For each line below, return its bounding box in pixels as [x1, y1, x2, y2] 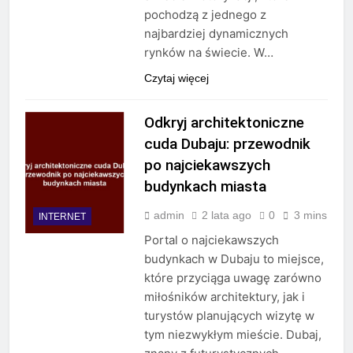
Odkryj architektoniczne [143, 113, 304, 132]
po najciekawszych [143, 156, 270, 175]
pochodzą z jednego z [143, 7, 266, 23]
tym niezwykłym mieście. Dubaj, [143, 327, 321, 343]
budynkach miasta [143, 177, 266, 196]
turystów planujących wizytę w [143, 308, 314, 324]
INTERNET [39, 210, 86, 222]
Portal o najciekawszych [143, 232, 279, 248]
